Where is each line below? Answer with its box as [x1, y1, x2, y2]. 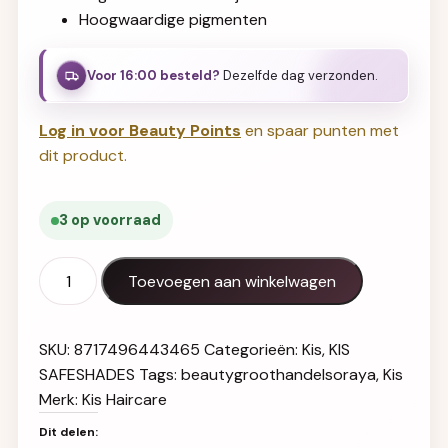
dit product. [39, 145, 127, 166]
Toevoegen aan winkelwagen [128, 270, 337, 292]
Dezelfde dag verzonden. [220, 66, 378, 84]
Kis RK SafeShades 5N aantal [38, 258, 244, 279]
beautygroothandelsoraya [181, 364, 376, 385]
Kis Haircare [82, 389, 167, 410]
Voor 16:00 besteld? [87, 66, 220, 84]
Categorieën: [204, 339, 302, 360]
